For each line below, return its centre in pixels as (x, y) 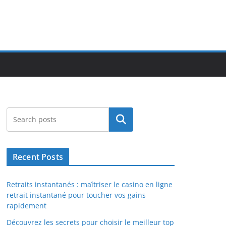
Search (121, 120)
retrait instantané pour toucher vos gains (76, 195)
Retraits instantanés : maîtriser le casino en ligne (90, 184)
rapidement (26, 206)
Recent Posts (38, 157)
